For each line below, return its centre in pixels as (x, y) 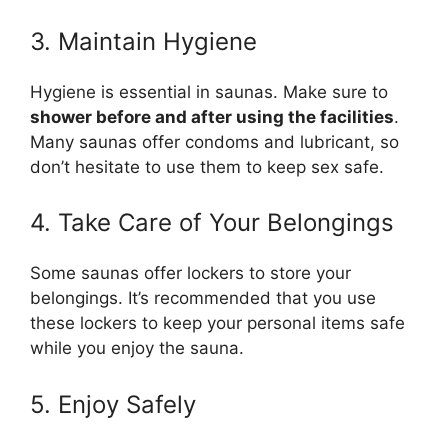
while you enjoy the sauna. (137, 348)
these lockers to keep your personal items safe (217, 323)
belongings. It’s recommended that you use (203, 298)
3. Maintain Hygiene (143, 41)
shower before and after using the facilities (212, 116)
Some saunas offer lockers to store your (190, 273)
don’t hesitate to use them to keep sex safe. (207, 166)
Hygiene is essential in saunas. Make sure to (209, 91)
